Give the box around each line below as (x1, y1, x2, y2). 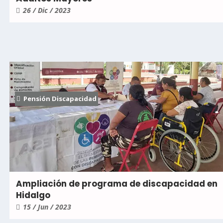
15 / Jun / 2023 (23, 202, 71, 212)
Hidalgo (16, 189, 50, 201)
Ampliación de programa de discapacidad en (16, 177, 218, 190)
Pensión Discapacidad (23, 94, 97, 103)
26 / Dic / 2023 (23, 5, 71, 15)
